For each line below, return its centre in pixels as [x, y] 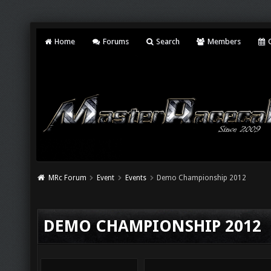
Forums [115, 41]
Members [223, 41]
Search [167, 41]
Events [135, 178]
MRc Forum [67, 178]
